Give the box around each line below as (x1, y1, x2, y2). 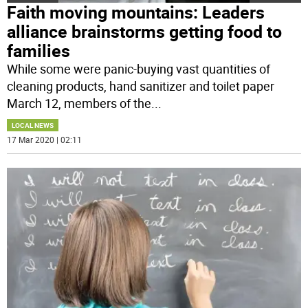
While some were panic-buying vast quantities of (7, 60, 271, 78)
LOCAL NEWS (12, 120, 54, 131)
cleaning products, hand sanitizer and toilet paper (7, 78, 275, 95)
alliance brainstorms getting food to (7, 20, 283, 43)
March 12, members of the (7, 95, 152, 112)
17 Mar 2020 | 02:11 (7, 134, 82, 146)
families (7, 39, 71, 63)
